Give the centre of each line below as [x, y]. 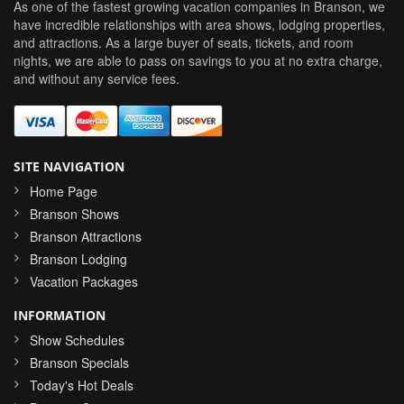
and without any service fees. [96, 79]
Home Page [64, 192]
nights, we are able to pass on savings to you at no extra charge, [198, 61]
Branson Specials [79, 363]
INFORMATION [60, 316]
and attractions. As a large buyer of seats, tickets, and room [184, 43]
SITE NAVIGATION [69, 167]
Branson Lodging [78, 259]
